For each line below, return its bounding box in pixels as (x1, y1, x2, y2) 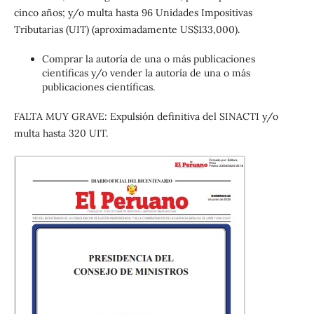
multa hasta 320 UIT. (13, 126, 108, 139)
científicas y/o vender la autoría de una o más (41, 66, 250, 79)
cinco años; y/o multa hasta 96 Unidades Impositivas (13, 6, 252, 19)
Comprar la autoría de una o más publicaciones (41, 52, 255, 65)
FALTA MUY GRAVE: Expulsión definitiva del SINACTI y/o (13, 109, 278, 123)
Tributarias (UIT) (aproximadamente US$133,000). (13, 22, 240, 36)
